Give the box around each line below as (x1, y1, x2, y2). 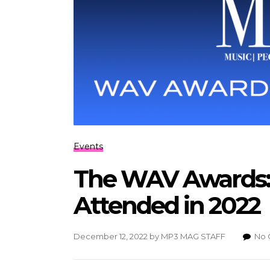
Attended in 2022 (74, 190, 260, 220)
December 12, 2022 (74, 231, 148, 241)
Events (74, 140, 103, 152)
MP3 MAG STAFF (161, 231, 225, 241)
